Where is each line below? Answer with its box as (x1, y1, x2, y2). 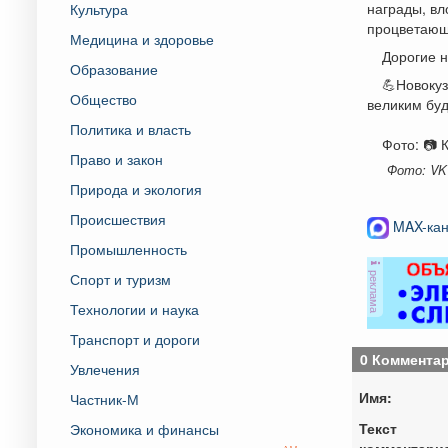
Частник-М (70, 388, 139, 409)
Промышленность (70, 238, 187, 259)
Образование (70, 58, 158, 79)
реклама (366, 266, 383, 313)
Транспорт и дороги (70, 328, 200, 349)
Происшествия (70, 208, 166, 229)
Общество (70, 88, 137, 109)
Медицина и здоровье (70, 28, 214, 49)
